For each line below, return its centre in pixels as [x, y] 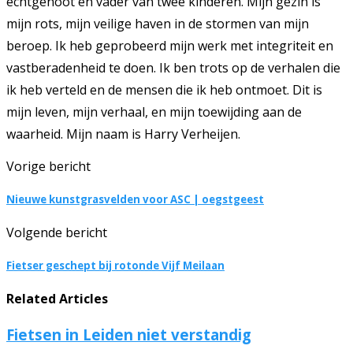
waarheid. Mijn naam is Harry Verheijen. [123, 134]
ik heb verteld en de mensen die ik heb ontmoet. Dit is [164, 89]
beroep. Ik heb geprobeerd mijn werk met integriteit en [170, 45]
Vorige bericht [48, 166]
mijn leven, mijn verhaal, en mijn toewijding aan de [154, 111]
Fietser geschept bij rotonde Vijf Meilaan [115, 266]
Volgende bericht [57, 232]
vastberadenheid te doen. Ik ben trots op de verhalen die [173, 67]
